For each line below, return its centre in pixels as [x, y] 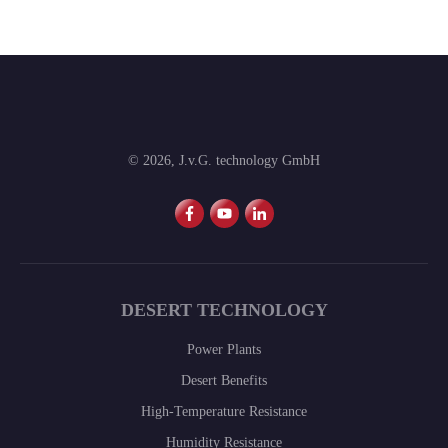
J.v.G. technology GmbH [249, 161]
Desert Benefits [224, 381]
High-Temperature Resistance [224, 412]
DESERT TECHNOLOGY [224, 310]
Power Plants [224, 350]
